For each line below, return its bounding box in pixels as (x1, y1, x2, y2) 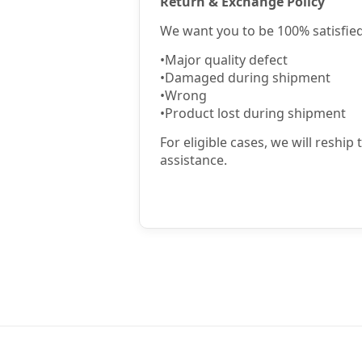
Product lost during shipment (165, 104, 346, 122)
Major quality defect (165, 51, 288, 69)
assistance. (160, 151, 227, 169)
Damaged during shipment (165, 69, 330, 86)
